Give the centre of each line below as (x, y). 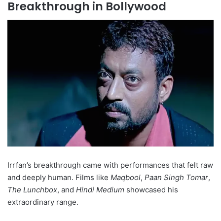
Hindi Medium (100, 190)
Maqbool (126, 178)
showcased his (151, 190)
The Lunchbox (32, 190)
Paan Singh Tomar (176, 178)
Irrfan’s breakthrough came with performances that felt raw (110, 165)
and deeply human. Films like (59, 178)
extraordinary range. (43, 202)
